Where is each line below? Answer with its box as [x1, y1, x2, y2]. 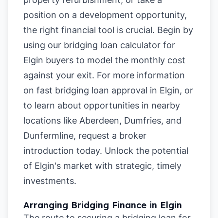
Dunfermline [23, 130, 73, 141]
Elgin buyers [23, 55, 73, 65]
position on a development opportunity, [23, 10, 187, 20]
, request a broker [73, 130, 146, 141]
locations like [23, 115, 79, 126]
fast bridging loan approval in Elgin [36, 85, 180, 95]
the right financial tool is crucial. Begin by [23, 25, 193, 35]
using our [23, 40, 64, 50]
